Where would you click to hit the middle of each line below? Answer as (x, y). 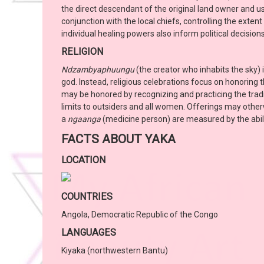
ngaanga (84, 119)
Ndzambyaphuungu (98, 70)
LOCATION (84, 160)
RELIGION (82, 52)
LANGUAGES (89, 233)
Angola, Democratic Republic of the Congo (140, 215)
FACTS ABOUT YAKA (118, 139)
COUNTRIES (87, 197)
